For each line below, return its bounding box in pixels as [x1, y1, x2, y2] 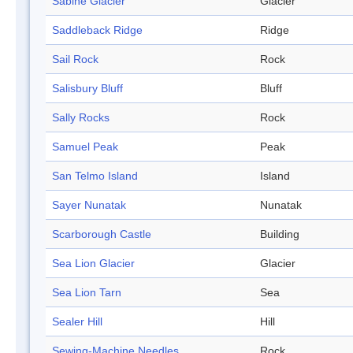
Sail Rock [52, 53, 98, 66]
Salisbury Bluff [52, 82, 123, 95]
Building [260, 228, 299, 241]
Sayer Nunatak [52, 199, 126, 212]
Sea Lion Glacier [52, 257, 135, 270]
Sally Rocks [52, 111, 110, 124]
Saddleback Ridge [52, 24, 143, 37]
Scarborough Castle [52, 228, 151, 241]
